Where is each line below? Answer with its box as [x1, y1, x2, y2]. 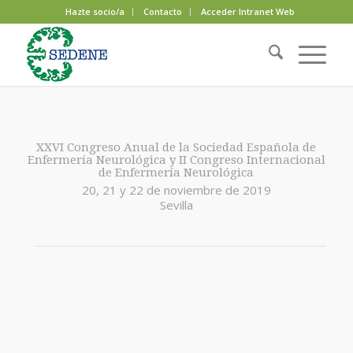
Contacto [143, 6, 183, 17]
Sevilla [159, 196, 193, 213]
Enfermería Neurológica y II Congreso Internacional [27, 153, 325, 167]
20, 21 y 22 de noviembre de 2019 [81, 181, 271, 198]
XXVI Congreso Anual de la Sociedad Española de [36, 140, 317, 154]
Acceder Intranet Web [201, 6, 295, 17]
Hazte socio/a [65, 6, 125, 17]
